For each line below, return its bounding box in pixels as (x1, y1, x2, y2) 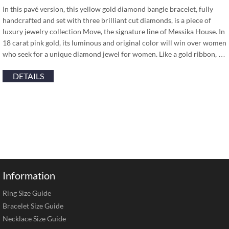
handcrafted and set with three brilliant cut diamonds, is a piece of (3, 16, 211, 25)
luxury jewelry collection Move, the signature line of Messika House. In (3, 27, 225, 36)
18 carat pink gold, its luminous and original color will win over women (3, 38, 226, 47)
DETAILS (12, 71, 44, 81)
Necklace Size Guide (3, 214, 66, 223)
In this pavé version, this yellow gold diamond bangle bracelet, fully (3, 5, 213, 13)
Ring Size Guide (3, 189, 51, 197)
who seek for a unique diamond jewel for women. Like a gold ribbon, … (3, 50, 225, 58)
